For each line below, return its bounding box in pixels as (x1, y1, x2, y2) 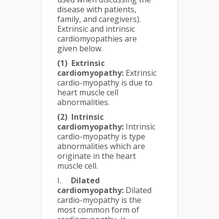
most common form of (57, 204, 139, 215)
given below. (57, 43, 103, 54)
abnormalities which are (57, 140, 157, 152)
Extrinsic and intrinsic (57, 23, 135, 34)
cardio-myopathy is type (57, 131, 145, 142)
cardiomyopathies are (57, 33, 137, 44)
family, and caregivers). (57, 13, 141, 24)
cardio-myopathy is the (57, 194, 141, 205)
